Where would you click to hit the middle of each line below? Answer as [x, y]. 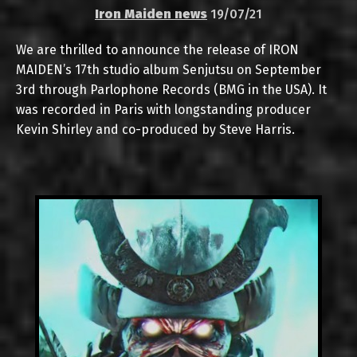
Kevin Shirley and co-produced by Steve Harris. [155, 129]
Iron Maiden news [151, 14]
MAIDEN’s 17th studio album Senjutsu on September [169, 70]
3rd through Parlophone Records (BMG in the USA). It [171, 90]
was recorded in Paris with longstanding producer [163, 110]
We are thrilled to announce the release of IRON [157, 50]
